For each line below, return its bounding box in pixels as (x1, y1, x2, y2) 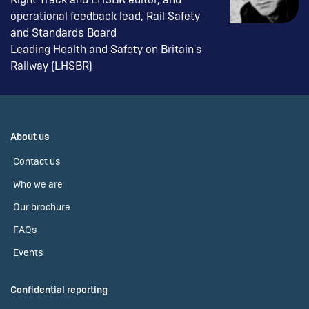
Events (13, 247, 43, 259)
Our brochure (13, 201, 70, 213)
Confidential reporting (10, 284, 108, 296)
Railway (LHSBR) (10, 59, 92, 72)
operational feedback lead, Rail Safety (10, 9, 200, 23)
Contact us (13, 156, 61, 168)
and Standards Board (10, 26, 117, 39)
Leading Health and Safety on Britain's (10, 42, 202, 56)
